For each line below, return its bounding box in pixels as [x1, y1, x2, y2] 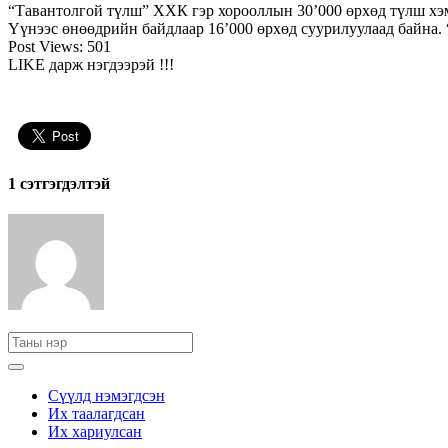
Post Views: [8, 37, 83, 55]
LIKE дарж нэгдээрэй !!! [8, 55, 178, 73]
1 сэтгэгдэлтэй [8, 175, 110, 193]
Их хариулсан [48, 423, 142, 441]
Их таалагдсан [48, 405, 145, 423]
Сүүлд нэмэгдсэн [48, 387, 165, 405]
